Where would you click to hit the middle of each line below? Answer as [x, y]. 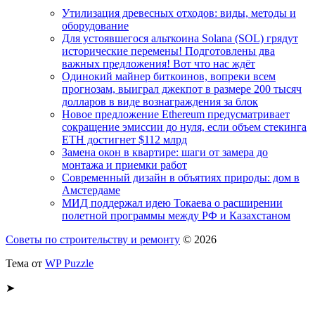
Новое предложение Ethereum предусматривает [176, 114]
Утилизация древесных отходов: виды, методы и [179, 13]
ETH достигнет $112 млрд [124, 139]
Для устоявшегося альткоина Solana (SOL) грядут [180, 38]
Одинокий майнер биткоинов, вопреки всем [169, 76]
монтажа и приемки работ [124, 165]
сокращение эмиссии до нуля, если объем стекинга [184, 127]
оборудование [95, 25]
